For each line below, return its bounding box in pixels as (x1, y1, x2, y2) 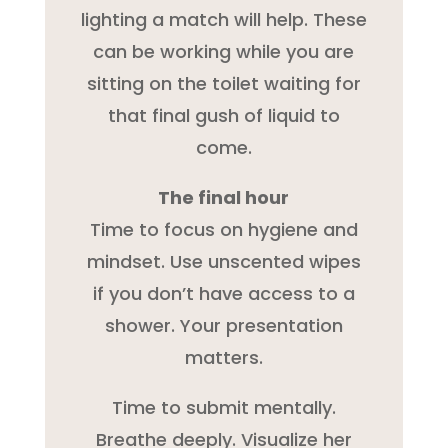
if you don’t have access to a (92, 280, 355, 306)
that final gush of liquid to (107, 102, 340, 128)
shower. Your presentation (104, 312, 343, 338)
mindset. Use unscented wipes (86, 248, 361, 274)
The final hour (158, 184, 290, 210)
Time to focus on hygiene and (89, 216, 358, 242)
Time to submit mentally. (111, 394, 336, 420)
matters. (184, 344, 263, 370)
